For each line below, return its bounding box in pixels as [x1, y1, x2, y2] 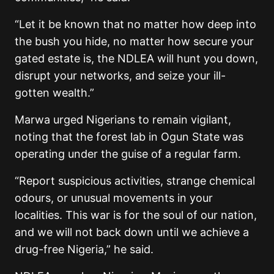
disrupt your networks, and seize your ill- [15, 68, 226, 82]
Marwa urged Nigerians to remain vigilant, [15, 113, 231, 126]
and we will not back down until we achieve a [15, 225, 249, 239]
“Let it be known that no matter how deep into [15, 17, 256, 31]
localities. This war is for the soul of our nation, [15, 208, 257, 221]
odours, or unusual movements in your [15, 191, 213, 204]
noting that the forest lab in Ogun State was [15, 130, 243, 143]
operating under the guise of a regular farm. [15, 147, 241, 160]
